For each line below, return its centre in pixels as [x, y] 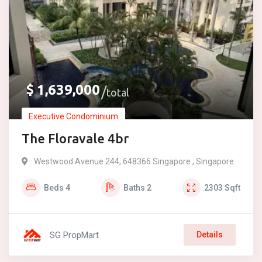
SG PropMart [74, 235]
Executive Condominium [73, 116]
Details [210, 235]
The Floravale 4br [75, 138]
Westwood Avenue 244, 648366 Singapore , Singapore [134, 161]
